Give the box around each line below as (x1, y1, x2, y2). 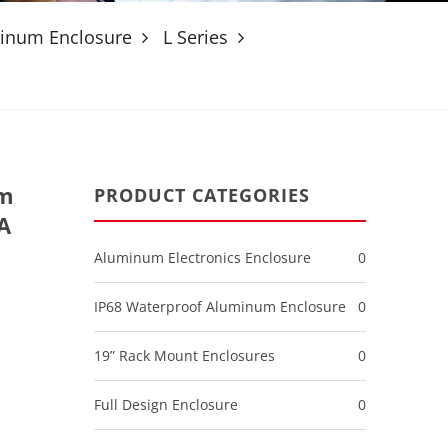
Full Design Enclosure (93, 395, 238, 414)
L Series (163, 25, 228, 49)
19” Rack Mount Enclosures (93, 346, 275, 365)
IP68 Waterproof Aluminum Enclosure (93, 297, 346, 316)
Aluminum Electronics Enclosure (93, 248, 311, 267)
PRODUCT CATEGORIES (93, 183, 310, 207)
